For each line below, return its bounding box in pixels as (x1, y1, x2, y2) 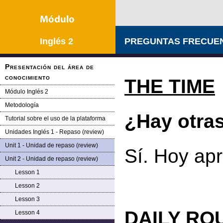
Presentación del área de (5, 63, 94, 71)
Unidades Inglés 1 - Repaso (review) (5, 128, 104, 135)
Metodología (5, 102, 39, 109)
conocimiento (5, 73, 50, 81)
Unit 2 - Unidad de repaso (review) (5, 155, 98, 162)
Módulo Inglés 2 (5, 88, 48, 95)
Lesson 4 (15, 209, 40, 216)
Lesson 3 (15, 196, 40, 203)
